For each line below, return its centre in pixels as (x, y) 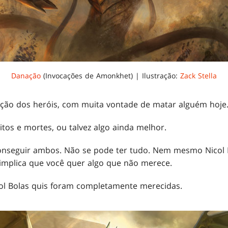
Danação (26, 75)
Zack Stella (198, 75)
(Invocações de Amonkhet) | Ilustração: (110, 75)
